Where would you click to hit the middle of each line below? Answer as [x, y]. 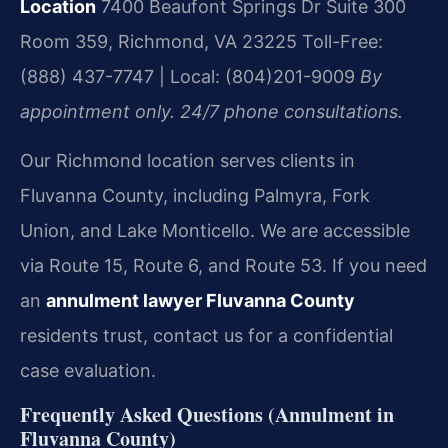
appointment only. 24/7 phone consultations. [211, 111]
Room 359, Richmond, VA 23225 [158, 41]
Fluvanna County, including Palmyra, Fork [195, 196]
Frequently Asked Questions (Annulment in [207, 414]
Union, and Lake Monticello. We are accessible [215, 231]
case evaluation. [88, 371]
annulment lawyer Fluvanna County [200, 301]
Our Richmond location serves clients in [187, 161]
